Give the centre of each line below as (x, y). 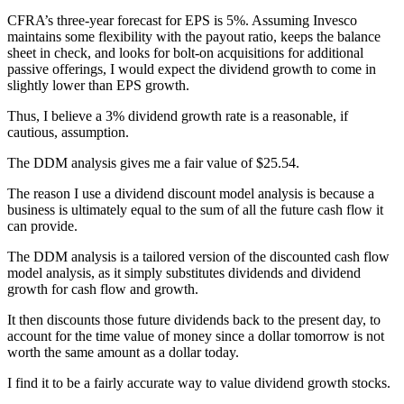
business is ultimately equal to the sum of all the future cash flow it (195, 209)
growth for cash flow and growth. (103, 289)
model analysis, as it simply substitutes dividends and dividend (184, 272)
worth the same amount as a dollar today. (123, 352)
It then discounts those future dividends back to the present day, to (194, 319)
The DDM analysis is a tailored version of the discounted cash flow (198, 256)
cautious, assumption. (68, 132)
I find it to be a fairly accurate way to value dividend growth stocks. (199, 382)
